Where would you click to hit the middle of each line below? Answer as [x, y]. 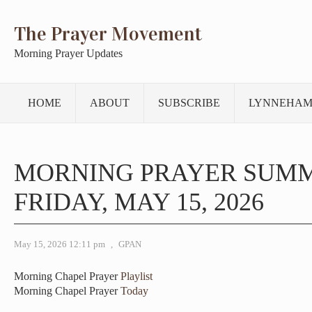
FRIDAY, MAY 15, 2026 [139, 202]
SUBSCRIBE [189, 103]
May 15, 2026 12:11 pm [60, 244]
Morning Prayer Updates [68, 53]
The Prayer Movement [108, 34]
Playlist [136, 276]
